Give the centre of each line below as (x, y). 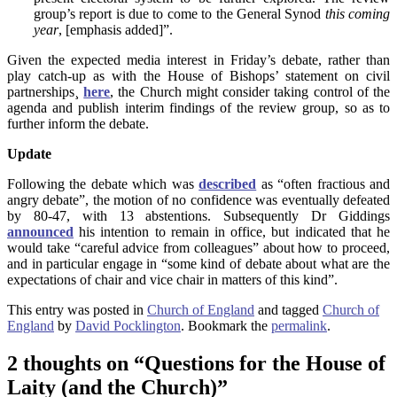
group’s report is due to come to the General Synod (178, 14)
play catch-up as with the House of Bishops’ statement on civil (198, 76)
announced (40, 232)
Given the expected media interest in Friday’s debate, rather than (198, 60)
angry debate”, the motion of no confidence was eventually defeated (198, 200)
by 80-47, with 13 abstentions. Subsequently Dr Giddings (198, 216)
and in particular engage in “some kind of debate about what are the (198, 264)
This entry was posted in (77, 310)
